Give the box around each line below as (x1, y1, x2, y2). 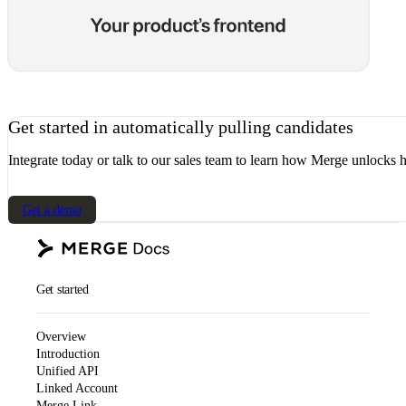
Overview (36, 329, 86, 343)
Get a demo (23, 202, 82, 217)
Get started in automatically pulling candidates (8, 116, 353, 137)
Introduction (36, 346, 100, 361)
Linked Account (36, 381, 118, 395)
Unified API (36, 363, 99, 378)
